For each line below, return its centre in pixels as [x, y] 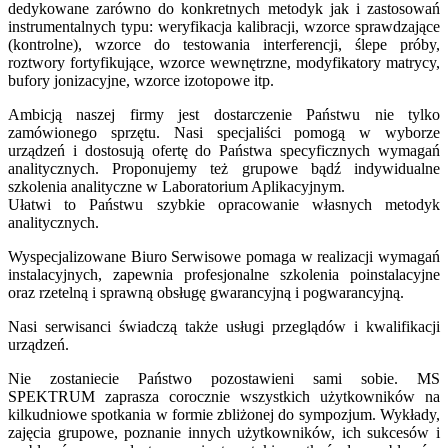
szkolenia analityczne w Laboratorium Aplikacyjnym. [176, 187]
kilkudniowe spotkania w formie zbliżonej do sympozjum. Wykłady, [224, 415]
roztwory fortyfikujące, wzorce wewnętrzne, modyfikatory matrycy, [224, 63]
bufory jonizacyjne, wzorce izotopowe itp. [141, 81]
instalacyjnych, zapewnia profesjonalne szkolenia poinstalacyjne [224, 275]
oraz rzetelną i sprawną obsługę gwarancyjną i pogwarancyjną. [206, 293]
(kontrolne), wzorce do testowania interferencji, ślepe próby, [224, 45]
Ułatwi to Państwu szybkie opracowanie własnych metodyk [224, 205]
